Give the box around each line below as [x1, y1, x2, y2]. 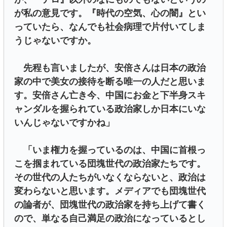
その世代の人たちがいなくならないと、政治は [14, 172, 206, 183]
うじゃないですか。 [14, 35, 96, 46]
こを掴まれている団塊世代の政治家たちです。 [14, 159, 206, 169]
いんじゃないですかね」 [14, 118, 115, 128]
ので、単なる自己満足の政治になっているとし [14, 213, 206, 224]
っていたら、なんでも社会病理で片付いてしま [14, 22, 206, 32]
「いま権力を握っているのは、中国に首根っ [14, 145, 206, 156]
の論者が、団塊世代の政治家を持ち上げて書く [14, 200, 206, 210]
